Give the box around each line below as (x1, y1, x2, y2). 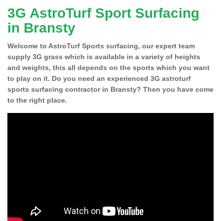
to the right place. (7, 96, 67, 104)
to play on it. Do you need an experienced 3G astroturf (7, 74, 191, 82)
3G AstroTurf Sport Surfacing (7, 5, 199, 21)
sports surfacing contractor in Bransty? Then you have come (7, 85, 214, 93)
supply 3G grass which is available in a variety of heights (7, 52, 200, 61)
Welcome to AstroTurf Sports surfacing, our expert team (7, 41, 195, 50)
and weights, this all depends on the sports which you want (7, 63, 210, 72)
